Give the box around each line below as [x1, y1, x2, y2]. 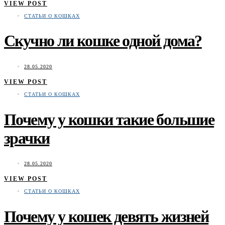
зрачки [4, 129, 50, 147]
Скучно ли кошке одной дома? [4, 32, 202, 50]
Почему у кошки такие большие [4, 110, 214, 129]
